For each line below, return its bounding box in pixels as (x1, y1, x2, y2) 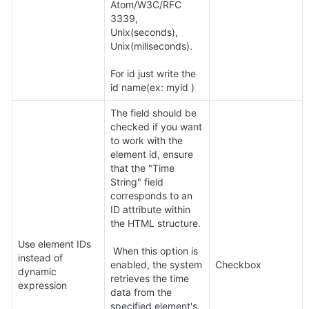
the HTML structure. (110, 217, 201, 230)
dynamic (18, 266, 57, 278)
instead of (18, 252, 63, 264)
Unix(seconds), (110, 26, 178, 39)
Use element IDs (18, 238, 91, 250)
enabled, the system (110, 259, 202, 271)
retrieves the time (110, 272, 189, 285)
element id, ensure (110, 148, 193, 161)
